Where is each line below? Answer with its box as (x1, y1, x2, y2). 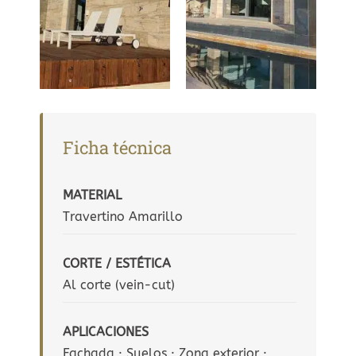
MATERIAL (63, 187, 122, 203)
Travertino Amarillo (63, 208, 183, 224)
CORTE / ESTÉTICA (63, 255, 171, 271)
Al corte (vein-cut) (63, 277, 175, 292)
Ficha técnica (63, 136, 172, 160)
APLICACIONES (63, 323, 149, 339)
